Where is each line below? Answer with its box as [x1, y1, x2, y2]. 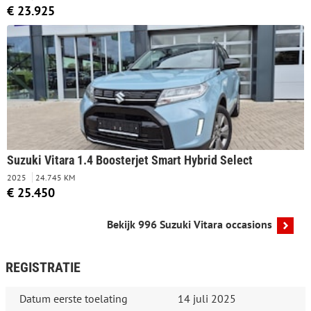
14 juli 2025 [178, 292, 236, 306]
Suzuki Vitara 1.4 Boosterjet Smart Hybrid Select [7, 153, 253, 168]
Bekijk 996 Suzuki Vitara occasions [107, 217, 272, 232]
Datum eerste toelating [19, 292, 128, 306]
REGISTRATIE [6, 259, 81, 276]
